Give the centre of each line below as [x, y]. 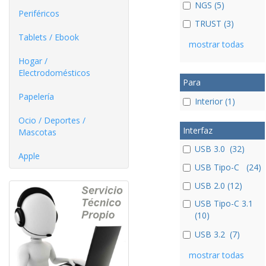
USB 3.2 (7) [217, 234]
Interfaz [197, 130]
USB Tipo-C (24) [228, 167]
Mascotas [37, 132]
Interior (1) [215, 101]
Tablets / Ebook [49, 37]
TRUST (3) [214, 24]
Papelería [36, 96]
